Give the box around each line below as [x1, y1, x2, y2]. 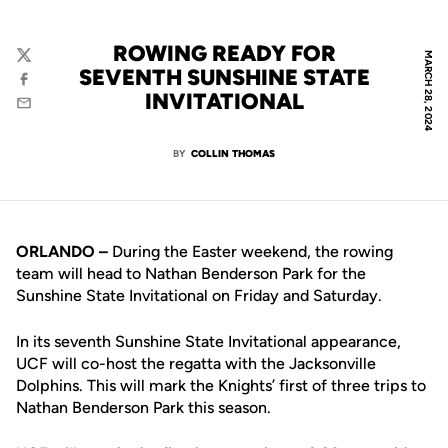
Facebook [15, 79, 82, 98]
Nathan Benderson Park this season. [16, 398, 271, 417]
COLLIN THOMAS [190, 147, 276, 160]
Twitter [15, 55, 64, 74]
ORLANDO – [16, 242, 112, 261]
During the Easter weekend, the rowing [112, 242, 393, 261]
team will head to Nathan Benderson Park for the [16, 264, 366, 283]
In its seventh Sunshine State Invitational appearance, [16, 332, 401, 351]
